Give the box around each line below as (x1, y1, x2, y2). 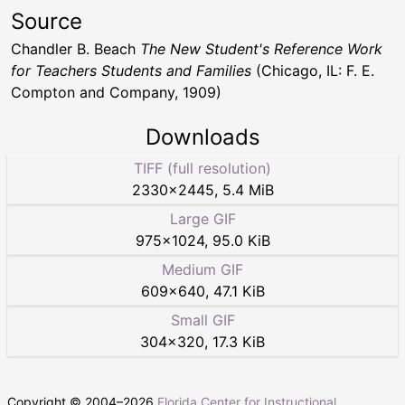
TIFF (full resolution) (134, 158, 271, 177)
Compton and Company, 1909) (11, 82, 221, 101)
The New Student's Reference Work (140, 39, 382, 58)
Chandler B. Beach (11, 39, 140, 58)
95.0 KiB (212, 231, 270, 250)
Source (11, 7, 82, 34)
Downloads (145, 123, 260, 150)
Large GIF (169, 209, 236, 228)
